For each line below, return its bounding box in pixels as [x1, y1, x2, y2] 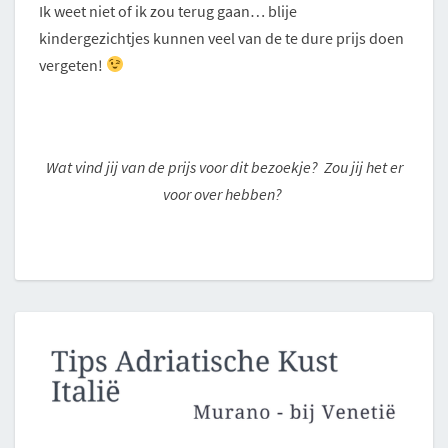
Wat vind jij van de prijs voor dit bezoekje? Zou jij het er [45, 156, 403, 177]
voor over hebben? [163, 183, 285, 204]
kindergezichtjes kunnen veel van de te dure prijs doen [39, 27, 404, 48]
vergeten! [39, 54, 106, 75]
